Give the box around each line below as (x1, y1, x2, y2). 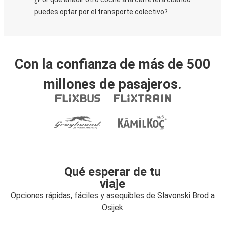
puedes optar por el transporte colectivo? (34, 8, 168, 16)
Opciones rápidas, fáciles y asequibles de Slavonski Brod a (10, 191, 215, 200)
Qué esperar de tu (64, 165, 161, 179)
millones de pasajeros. (43, 76, 182, 92)
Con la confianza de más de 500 (14, 56, 211, 72)
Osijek (102, 203, 123, 212)
